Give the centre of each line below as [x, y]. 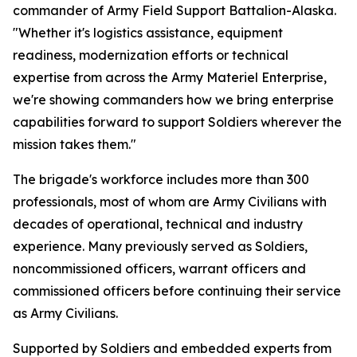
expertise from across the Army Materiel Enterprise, [170, 77]
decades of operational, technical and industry [158, 224]
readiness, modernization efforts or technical [151, 55]
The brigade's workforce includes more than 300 [161, 179]
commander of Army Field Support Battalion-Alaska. [175, 10]
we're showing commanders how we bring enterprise [173, 100]
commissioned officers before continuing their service [177, 291]
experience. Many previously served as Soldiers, [160, 246]
